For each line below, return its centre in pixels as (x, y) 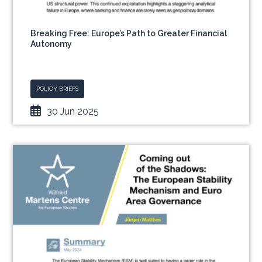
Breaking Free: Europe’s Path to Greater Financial (129, 33)
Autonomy (51, 44)
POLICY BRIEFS (58, 89)
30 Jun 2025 (73, 111)
